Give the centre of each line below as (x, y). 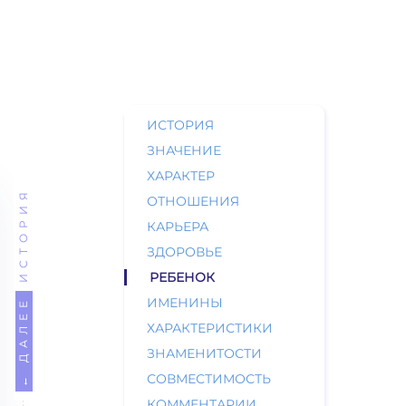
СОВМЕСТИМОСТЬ (209, 379)
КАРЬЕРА (178, 227)
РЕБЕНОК (182, 277)
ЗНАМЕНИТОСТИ (204, 353)
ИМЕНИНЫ (185, 303)
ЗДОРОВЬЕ (184, 252)
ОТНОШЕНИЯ (193, 201)
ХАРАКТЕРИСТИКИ (210, 328)
